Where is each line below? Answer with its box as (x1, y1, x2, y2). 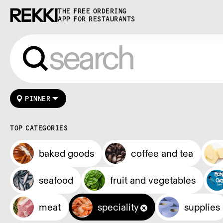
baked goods (39, 146, 94, 160)
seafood (39, 173, 73, 187)
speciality (98, 200, 138, 214)
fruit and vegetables (110, 173, 196, 187)
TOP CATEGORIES (10, 123, 68, 132)
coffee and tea (131, 146, 193, 160)
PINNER (25, 94, 50, 103)
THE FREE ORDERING (58, 6, 127, 15)
